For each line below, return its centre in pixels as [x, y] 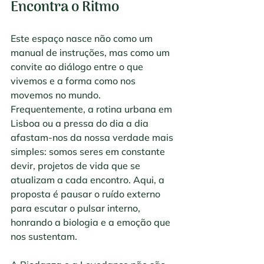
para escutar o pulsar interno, [77, 208]
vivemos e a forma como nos [74, 81]
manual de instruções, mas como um [91, 53]
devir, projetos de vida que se [77, 166]
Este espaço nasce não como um [83, 39]
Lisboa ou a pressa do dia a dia [81, 123]
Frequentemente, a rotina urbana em [93, 109]
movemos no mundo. [57, 95]
